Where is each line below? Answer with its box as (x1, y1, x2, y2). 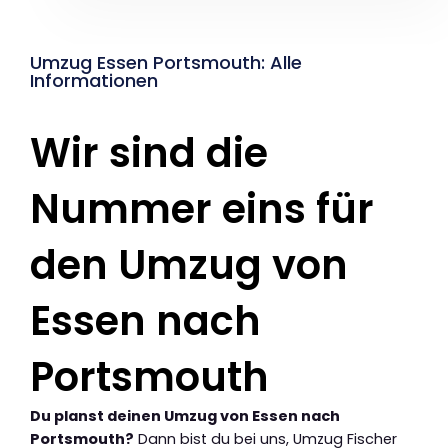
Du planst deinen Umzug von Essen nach (30, 405, 340, 426)
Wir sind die (30, 124, 268, 181)
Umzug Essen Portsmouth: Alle (30, 49, 302, 75)
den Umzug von (30, 236, 348, 293)
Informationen (30, 67, 158, 93)
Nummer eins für (30, 180, 374, 237)
